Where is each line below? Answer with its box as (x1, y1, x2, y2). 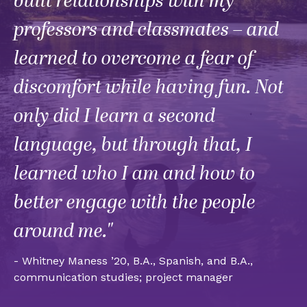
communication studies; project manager (14, 271, 233, 284)
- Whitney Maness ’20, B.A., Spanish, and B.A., (14, 254, 253, 268)
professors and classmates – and (14, 15, 279, 45)
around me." (14, 217, 113, 247)
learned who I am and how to (14, 159, 255, 189)
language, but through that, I (14, 130, 252, 160)
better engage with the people (14, 188, 256, 218)
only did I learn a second (14, 101, 215, 132)
